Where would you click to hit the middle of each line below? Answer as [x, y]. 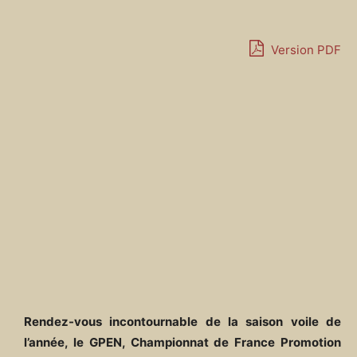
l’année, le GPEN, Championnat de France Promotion [182, 343]
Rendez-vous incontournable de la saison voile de [182, 322]
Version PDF [304, 49]
